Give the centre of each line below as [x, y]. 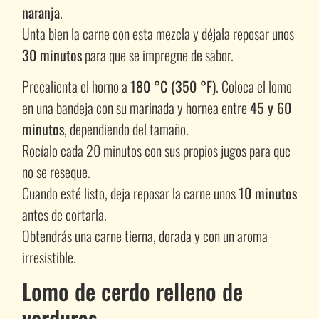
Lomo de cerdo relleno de [132, 291]
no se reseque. [56, 171]
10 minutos [267, 193]
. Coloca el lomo [253, 86]
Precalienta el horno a [76, 86]
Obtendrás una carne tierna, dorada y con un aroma [145, 235]
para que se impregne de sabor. [157, 54]
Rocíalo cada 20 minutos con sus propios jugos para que [156, 150]
